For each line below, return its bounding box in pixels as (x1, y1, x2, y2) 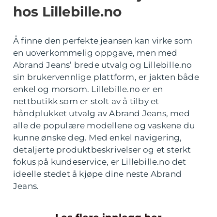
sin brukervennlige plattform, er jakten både (13, 72, 199, 82)
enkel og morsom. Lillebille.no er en (13, 84, 163, 94)
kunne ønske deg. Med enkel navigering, (13, 133, 182, 142)
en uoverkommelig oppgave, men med (13, 48, 178, 58)
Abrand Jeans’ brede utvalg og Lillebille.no (13, 60, 192, 70)
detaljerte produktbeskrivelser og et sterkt (13, 145, 191, 155)
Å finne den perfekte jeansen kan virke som (13, 36, 193, 46)
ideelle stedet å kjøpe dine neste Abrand (13, 169, 182, 179)
